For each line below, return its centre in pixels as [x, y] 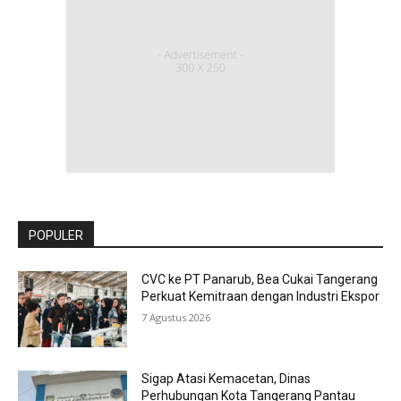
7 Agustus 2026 [176, 317]
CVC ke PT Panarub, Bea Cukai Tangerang [260, 279]
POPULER [56, 235]
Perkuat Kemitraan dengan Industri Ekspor [261, 296]
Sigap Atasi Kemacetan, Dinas [226, 379]
